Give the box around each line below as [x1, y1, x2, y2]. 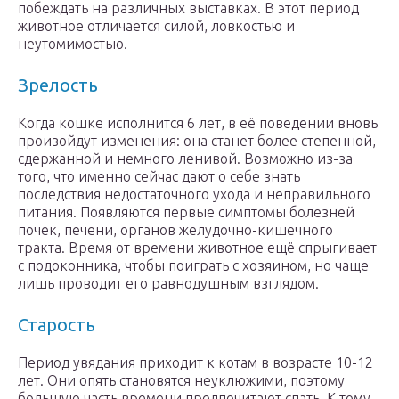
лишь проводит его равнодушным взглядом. [18, 275, 319, 292]
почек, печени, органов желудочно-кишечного [18, 222, 333, 239]
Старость [18, 314, 95, 336]
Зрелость [18, 75, 98, 96]
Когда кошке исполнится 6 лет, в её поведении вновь [18, 115, 378, 132]
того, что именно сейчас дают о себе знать [18, 168, 300, 185]
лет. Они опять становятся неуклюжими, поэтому [18, 372, 345, 389]
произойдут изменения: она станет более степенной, [18, 133, 376, 150]
